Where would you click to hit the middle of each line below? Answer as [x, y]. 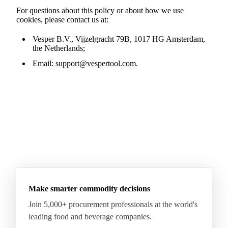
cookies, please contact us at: [62, 20]
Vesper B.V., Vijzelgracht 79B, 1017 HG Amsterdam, [119, 39]
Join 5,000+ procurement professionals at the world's [113, 204]
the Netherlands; [59, 48]
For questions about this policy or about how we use [100, 10]
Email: [44, 63]
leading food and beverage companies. [90, 217]
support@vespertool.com [96, 63]
